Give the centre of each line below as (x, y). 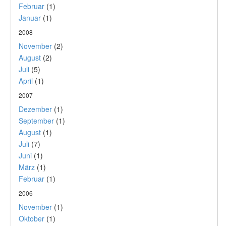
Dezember (35, 109)
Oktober (32, 218)
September (36, 121)
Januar (30, 18)
